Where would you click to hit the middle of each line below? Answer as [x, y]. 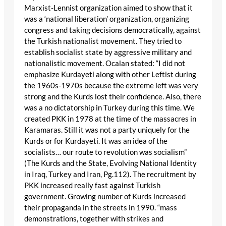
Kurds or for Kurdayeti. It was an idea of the [96, 141]
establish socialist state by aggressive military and [108, 52]
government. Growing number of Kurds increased [105, 196]
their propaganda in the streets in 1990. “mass [101, 207]
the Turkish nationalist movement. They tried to [103, 41]
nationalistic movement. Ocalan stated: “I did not [105, 63]
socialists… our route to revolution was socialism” [105, 152]
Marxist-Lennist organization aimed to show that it [108, 8]
